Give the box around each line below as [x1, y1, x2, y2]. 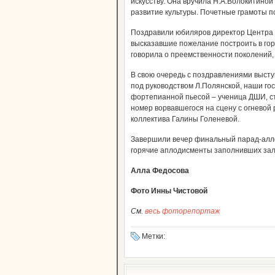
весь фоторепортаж [145, 207, 220, 215]
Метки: [142, 232, 165, 241]
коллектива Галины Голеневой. [131, 115, 239, 123]
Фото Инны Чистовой [131, 187, 207, 195]
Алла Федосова [131, 166, 189, 175]
